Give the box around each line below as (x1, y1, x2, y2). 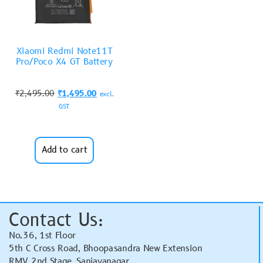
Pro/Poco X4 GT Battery (16, 55, 113, 68)
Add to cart (41, 144, 87, 156)
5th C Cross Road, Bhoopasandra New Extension (9, 242, 203, 255)
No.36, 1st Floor (9, 229, 76, 242)
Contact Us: (9, 208, 103, 232)
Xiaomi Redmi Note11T (16, 45, 113, 58)
